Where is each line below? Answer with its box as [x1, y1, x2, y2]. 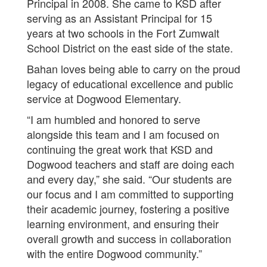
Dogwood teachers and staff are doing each [27, 156, 234, 172]
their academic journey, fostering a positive [27, 201, 229, 216]
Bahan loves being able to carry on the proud [27, 61, 240, 76]
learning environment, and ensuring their [27, 216, 219, 231]
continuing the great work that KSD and [27, 141, 213, 157]
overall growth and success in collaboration [27, 231, 231, 246]
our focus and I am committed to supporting [27, 186, 234, 201]
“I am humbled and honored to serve [27, 111, 200, 127]
